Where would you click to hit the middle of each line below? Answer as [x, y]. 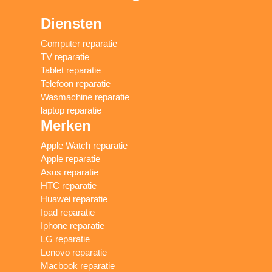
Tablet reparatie [71, 70]
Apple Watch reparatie [84, 146]
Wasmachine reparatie [85, 97]
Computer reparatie [79, 44]
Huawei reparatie [74, 199]
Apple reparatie [71, 159]
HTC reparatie [69, 186]
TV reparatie [65, 57]
